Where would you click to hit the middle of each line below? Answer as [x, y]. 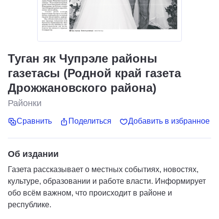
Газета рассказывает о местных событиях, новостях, [103, 169]
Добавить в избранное [169, 121]
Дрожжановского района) [82, 88]
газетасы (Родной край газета [94, 73]
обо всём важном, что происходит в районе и [90, 193]
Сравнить [34, 121]
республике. [30, 204]
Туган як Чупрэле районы [83, 58]
